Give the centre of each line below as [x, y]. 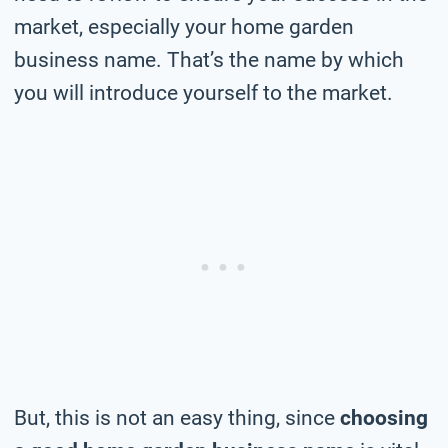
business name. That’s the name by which [209, 59]
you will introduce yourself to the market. [203, 92]
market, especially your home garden [184, 26]
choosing [384, 417]
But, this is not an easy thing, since [177, 417]
